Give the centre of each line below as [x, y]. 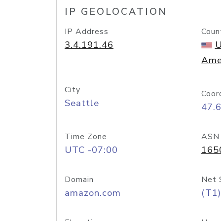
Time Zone [86, 137]
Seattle [82, 103]
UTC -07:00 [91, 150]
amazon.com [93, 193]
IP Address [87, 32]
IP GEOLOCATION [116, 12]
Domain [79, 180]
